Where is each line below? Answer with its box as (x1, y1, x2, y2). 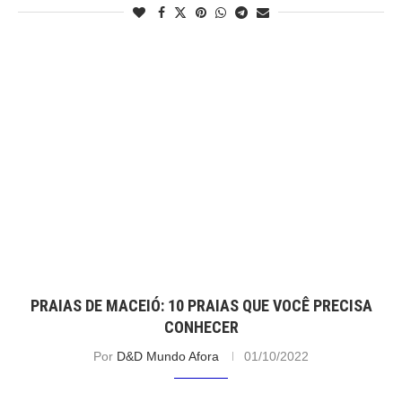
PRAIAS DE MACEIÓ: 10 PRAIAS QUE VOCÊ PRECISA (30, 295, 372, 315)
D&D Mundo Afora (117, 348, 219, 363)
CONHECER (163, 317, 239, 336)
